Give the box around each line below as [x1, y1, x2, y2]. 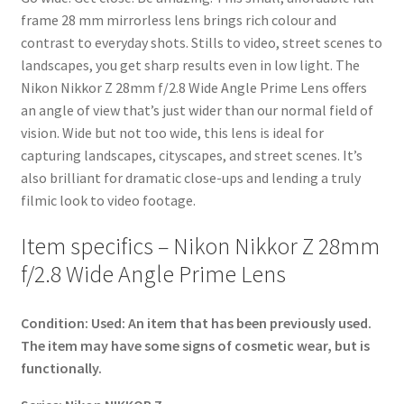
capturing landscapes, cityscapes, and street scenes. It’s [20, 146, 363, 165]
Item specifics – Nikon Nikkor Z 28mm [20, 231, 380, 261]
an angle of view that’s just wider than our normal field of [20, 101, 373, 120]
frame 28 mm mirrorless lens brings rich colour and [20, 11, 336, 30]
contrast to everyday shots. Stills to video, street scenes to [20, 33, 382, 52]
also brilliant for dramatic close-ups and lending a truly [20, 169, 361, 188]
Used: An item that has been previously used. [90, 313, 372, 332]
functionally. [20, 358, 102, 377]
